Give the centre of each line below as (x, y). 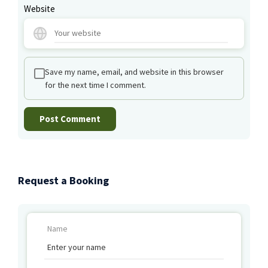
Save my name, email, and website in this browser (134, 72)
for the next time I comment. (95, 85)
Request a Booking (63, 180)
